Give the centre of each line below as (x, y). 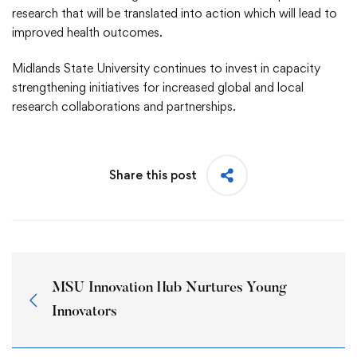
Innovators (84, 312)
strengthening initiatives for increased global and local (158, 87)
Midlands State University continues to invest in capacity (166, 68)
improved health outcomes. (87, 32)
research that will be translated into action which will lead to (175, 13)
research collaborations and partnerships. (124, 106)
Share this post (153, 175)
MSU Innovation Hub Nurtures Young (169, 288)
